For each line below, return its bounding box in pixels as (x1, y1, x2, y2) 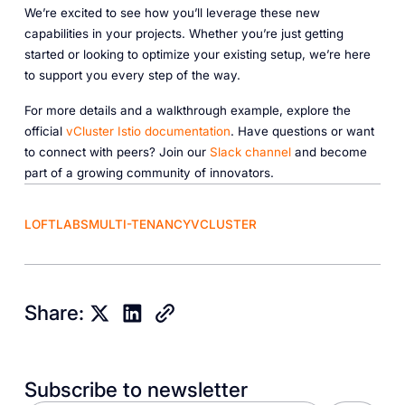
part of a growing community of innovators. (24, 165, 274, 181)
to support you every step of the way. (24, 68, 240, 83)
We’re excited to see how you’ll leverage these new (24, 5, 320, 21)
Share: (24, 300, 84, 325)
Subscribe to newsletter (24, 377, 248, 402)
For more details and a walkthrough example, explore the (24, 103, 351, 118)
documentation (144, 124, 231, 139)
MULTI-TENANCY (88, 216, 191, 231)
